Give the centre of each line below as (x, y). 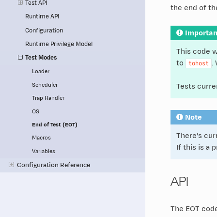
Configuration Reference (53, 165)
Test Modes (41, 58)
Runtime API (43, 17)
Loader (41, 72)
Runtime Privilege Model (59, 44)
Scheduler (45, 85)
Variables (44, 151)
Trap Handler (48, 98)
